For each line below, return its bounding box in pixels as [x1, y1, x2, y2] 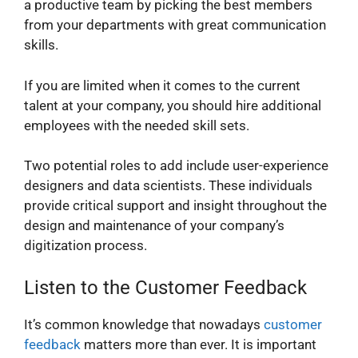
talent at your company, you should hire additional [24, 97, 321, 113]
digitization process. [24, 237, 147, 254]
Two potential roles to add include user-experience [24, 157, 328, 174]
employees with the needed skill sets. [24, 117, 249, 133]
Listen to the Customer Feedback [24, 276, 307, 299]
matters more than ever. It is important [81, 336, 316, 352]
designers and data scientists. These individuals [24, 177, 312, 194]
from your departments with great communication [24, 17, 326, 34]
